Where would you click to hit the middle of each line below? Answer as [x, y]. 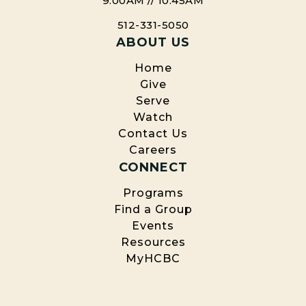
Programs [153, 193]
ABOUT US [153, 42]
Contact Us [153, 133]
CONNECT [153, 167]
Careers [153, 150]
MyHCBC [153, 258]
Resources [153, 242]
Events [153, 225]
